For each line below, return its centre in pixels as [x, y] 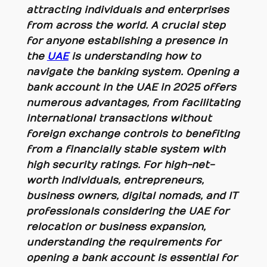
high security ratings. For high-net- [120, 165]
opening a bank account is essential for [131, 258]
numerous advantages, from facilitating [133, 103]
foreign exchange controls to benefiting [133, 134]
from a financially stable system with [125, 149]
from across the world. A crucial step [125, 25]
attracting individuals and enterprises [127, 10]
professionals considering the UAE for [127, 211]
